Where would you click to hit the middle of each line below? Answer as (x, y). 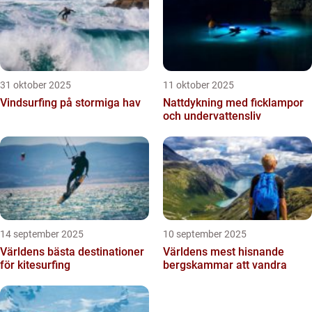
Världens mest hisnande (224, 252)
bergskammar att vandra (225, 265)
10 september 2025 (205, 234)
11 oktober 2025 (198, 85)
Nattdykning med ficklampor (233, 103)
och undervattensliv (212, 116)
